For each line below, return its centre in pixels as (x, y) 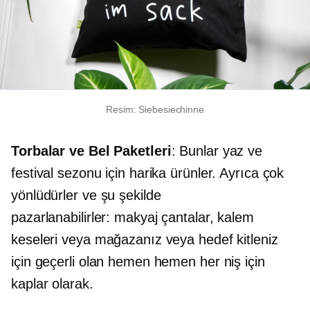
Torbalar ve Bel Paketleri (91, 151)
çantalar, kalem (206, 218)
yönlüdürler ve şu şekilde (86, 195)
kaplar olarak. (52, 284)
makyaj (136, 218)
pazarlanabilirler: (63, 218)
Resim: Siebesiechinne (155, 110)
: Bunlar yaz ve (217, 151)
